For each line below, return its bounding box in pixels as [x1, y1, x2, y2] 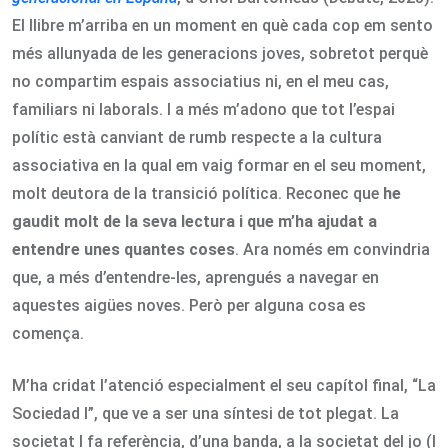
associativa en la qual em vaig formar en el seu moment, [12, 155, 426, 175]
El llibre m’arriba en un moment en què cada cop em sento [12, 15, 433, 35]
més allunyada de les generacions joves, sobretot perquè [12, 43, 428, 63]
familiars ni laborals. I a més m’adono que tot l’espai [12, 99, 395, 119]
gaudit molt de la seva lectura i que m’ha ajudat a [12, 211, 377, 231]
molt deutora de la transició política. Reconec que [12, 183, 383, 203]
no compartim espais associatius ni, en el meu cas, [12, 71, 389, 91]
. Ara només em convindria [235, 239, 430, 259]
